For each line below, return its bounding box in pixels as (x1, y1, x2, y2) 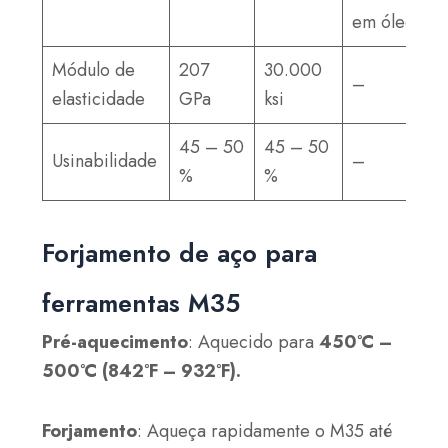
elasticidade (52, 85, 146, 112)
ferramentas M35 (42, 284, 241, 321)
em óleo (352, 8, 416, 35)
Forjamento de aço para (42, 234, 318, 271)
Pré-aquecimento (42, 328, 189, 355)
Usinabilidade (52, 147, 158, 174)
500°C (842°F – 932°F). (42, 357, 242, 384)
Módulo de (52, 56, 136, 83)
